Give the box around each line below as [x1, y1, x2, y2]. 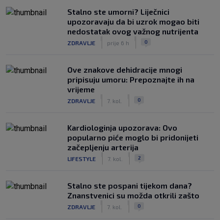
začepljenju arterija [67, 142, 138, 152]
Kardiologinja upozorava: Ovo [67, 123, 177, 132]
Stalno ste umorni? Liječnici [67, 7, 169, 16]
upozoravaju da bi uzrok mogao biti [67, 17, 199, 26]
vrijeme [67, 84, 95, 94]
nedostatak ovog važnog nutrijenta [67, 27, 198, 36]
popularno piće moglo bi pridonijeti [67, 133, 198, 142]
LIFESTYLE [67, 155, 96, 162]
